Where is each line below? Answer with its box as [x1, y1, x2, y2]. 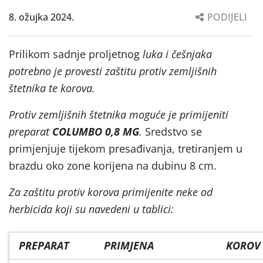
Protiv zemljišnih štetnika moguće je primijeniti [9, 107, 228, 122]
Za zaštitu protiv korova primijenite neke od [9, 184, 213, 199]
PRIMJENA [104, 238, 154, 252]
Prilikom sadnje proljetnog [9, 46, 143, 61]
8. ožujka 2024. [9, 10, 74, 23]
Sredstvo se [145, 124, 202, 139]
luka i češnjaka [143, 46, 212, 61]
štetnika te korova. [9, 80, 95, 95]
